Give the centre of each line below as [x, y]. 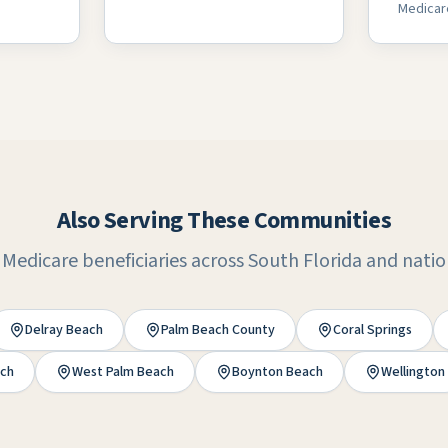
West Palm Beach [123, 372]
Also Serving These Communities [224, 220]
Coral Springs [372, 330]
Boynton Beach [277, 372]
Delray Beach [64, 330]
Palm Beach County [218, 330]
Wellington [413, 372]
